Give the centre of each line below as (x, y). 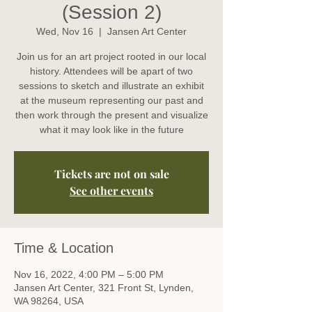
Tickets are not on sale (111, 173)
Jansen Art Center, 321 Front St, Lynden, (104, 287)
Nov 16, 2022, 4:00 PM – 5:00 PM (89, 274)
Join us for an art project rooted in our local (111, 56)
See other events (111, 190)
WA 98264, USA (49, 301)
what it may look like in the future (111, 129)
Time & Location (64, 248)
